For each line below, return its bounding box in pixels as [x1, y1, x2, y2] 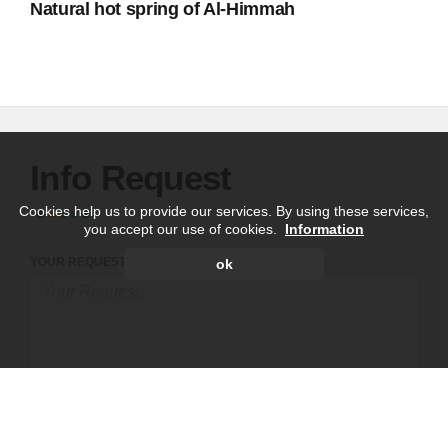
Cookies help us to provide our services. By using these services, [19, 203, 429, 220]
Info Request [30, 158, 232, 198]
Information [285, 221, 364, 238]
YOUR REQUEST [30, 255, 126, 270]
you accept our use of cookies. [84, 221, 285, 238]
